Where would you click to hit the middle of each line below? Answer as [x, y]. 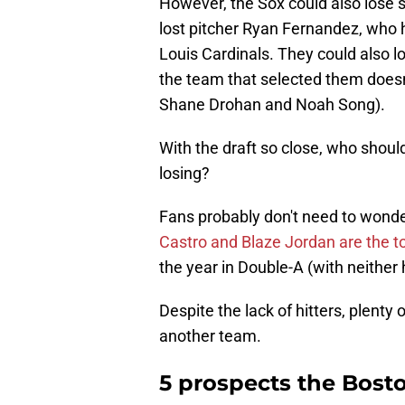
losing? [184, 174]
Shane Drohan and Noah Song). [272, 105]
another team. [210, 336]
